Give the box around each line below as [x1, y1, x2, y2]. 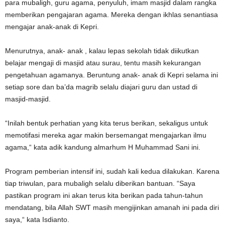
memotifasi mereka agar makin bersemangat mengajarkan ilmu [5, 131, 206, 139]
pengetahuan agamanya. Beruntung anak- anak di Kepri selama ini [5, 71, 218, 79]
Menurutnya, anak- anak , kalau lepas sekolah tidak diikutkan [5, 47, 199, 55]
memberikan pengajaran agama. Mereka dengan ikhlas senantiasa [5, 11, 218, 19]
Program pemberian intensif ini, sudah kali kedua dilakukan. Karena [5, 167, 219, 175]
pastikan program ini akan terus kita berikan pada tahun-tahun [5, 191, 203, 199]
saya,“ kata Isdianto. [5, 215, 69, 223]
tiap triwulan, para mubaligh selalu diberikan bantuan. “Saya [5, 179, 195, 187]
